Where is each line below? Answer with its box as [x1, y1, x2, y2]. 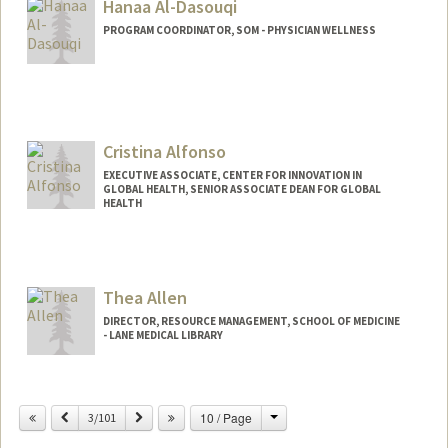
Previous [67, 409, 111, 425]
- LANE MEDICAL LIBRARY [102, 328, 223, 343]
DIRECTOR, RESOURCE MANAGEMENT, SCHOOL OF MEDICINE [102, 314, 400, 329]
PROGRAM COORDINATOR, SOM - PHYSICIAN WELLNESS [102, 22, 376, 37]
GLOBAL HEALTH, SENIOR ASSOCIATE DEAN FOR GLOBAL [102, 182, 381, 197]
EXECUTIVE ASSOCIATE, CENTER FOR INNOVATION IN [102, 168, 362, 183]
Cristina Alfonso [102, 140, 226, 164]
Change [276, 408, 321, 426]
